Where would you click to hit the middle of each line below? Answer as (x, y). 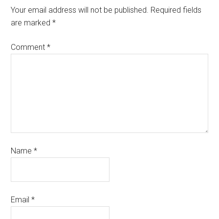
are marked (32, 23)
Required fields (176, 10)
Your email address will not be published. (80, 10)
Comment (29, 47)
